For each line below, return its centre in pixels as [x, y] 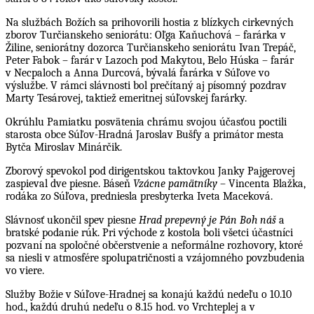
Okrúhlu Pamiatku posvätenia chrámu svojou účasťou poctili [146, 122]
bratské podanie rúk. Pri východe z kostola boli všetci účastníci [149, 232]
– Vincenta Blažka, [261, 183]
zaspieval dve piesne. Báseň [69, 183]
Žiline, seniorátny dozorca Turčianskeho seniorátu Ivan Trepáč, [151, 47]
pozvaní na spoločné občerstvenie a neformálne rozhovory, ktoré [154, 245]
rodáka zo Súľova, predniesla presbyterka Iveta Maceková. [139, 196]
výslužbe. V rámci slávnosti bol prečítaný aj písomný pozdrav [146, 85]
